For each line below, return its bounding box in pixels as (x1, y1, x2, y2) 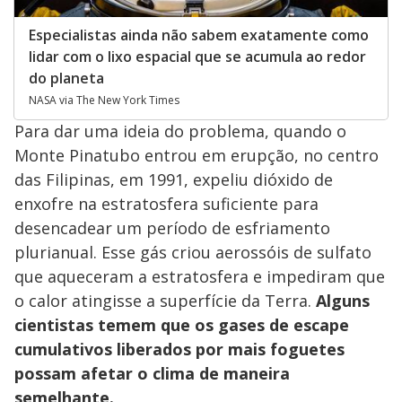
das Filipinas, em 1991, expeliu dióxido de (14, 169, 333, 191)
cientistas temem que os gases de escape (14, 314, 349, 336)
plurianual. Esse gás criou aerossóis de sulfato (14, 241, 371, 264)
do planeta (29, 68, 104, 89)
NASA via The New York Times (29, 92, 179, 109)
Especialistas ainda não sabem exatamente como (29, 25, 369, 46)
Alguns (316, 290, 370, 312)
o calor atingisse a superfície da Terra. (14, 290, 316, 312)
